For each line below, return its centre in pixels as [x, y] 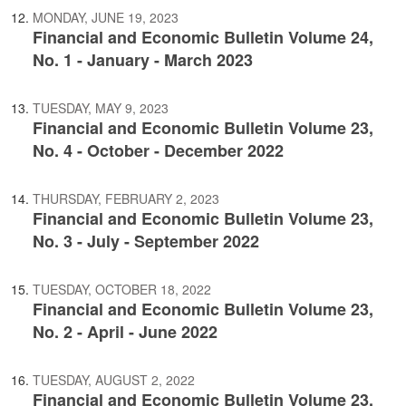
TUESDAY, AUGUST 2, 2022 [114, 380]
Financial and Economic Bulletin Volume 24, [203, 37]
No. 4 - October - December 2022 [158, 150]
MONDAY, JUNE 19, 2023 [106, 17]
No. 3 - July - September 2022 [146, 241]
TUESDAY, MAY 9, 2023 [101, 108]
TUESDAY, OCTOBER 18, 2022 [122, 289]
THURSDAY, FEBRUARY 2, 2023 [126, 198]
